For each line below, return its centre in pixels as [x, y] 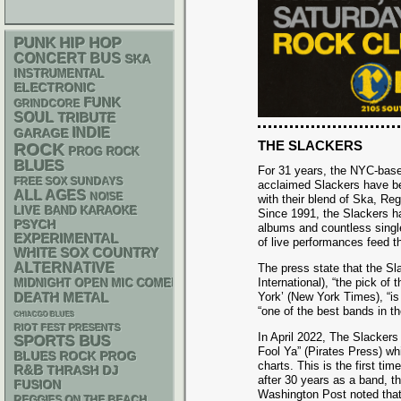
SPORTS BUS [63, 341]
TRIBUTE [87, 118]
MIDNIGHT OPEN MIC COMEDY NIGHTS [125, 283]
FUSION [38, 385]
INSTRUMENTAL [60, 74]
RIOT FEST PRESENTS [68, 328]
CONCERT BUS [68, 59]
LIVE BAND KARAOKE [76, 211]
